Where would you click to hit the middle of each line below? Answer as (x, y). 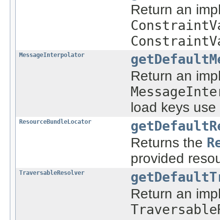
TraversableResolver (52, 173)
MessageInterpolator (52, 55)
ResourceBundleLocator (55, 122)
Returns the (169, 143)
